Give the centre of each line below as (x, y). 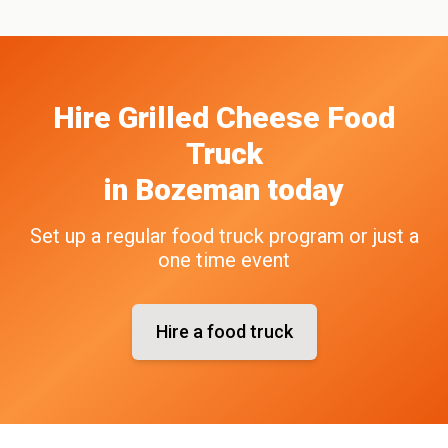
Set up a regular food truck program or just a (224, 235)
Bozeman (197, 189)
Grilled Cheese (219, 117)
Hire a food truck (224, 331)
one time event (224, 259)
